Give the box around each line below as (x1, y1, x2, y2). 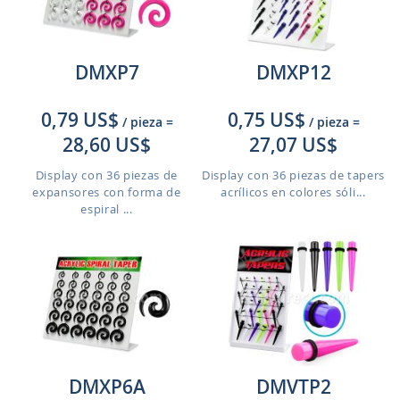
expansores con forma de (32, 184, 181, 200)
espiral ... (80, 201, 133, 217)
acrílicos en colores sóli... (221, 184, 366, 200)
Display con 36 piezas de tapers (201, 167, 386, 183)
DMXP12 (255, 60, 331, 85)
